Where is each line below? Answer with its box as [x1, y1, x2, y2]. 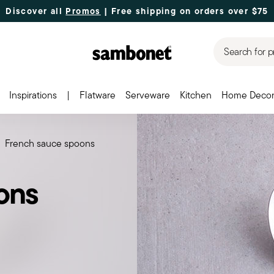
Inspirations [9, 88, 57, 102]
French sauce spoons [5, 136, 95, 150]
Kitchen [179, 88, 212, 102]
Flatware [79, 88, 116, 102]
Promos [65, 4, 101, 18]
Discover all [6, 4, 66, 18]
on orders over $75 [179, 4, 268, 18]
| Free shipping [100, 4, 177, 18]
